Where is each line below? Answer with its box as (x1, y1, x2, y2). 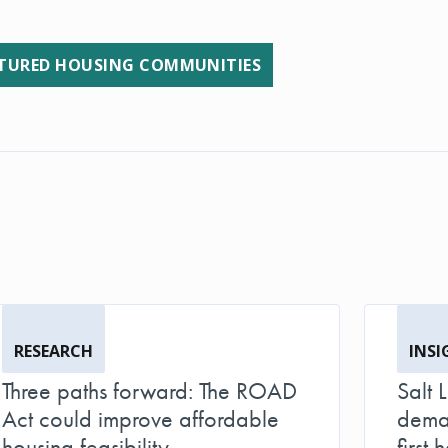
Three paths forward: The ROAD (2, 374, 297, 406)
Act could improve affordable (2, 402, 279, 434)
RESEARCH (14, 339, 93, 362)
